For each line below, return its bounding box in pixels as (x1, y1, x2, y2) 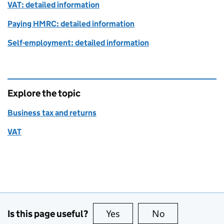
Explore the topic (7, 87, 80, 99)
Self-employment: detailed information (7, 38, 149, 48)
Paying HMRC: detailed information (7, 19, 134, 29)
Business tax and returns (7, 108, 96, 118)
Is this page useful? (7, 207, 88, 219)
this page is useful (122, 208, 195, 220)
